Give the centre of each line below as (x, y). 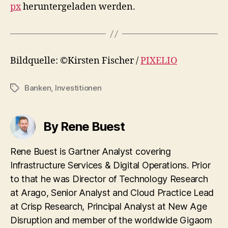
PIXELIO (159, 61)
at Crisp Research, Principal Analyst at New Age (109, 206)
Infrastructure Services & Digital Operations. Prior (110, 165)
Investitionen (78, 88)
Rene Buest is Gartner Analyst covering (91, 151)
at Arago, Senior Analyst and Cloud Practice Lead (112, 193)
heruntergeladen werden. (78, 7)
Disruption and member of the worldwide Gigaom (111, 220)
